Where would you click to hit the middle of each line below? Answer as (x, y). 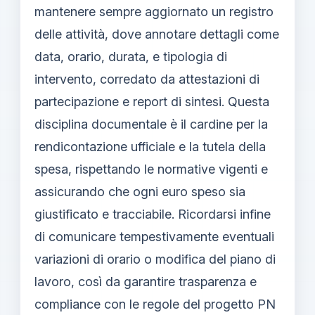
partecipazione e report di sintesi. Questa (152, 101)
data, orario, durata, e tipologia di (131, 56)
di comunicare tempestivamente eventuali (154, 236)
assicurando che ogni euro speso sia (140, 191)
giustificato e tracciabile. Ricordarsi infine (153, 214)
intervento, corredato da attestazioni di (147, 79)
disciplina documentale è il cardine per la (151, 124)
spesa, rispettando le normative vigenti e (151, 169)
